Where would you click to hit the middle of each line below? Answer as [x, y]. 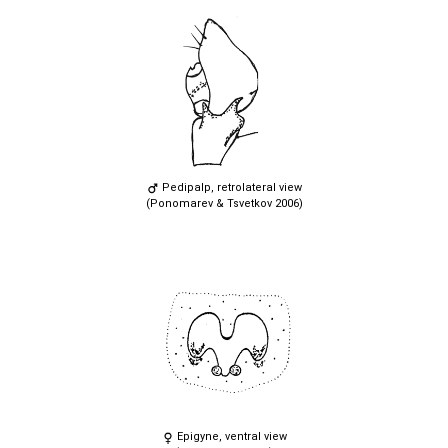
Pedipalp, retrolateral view [230, 187]
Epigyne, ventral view [230, 437]
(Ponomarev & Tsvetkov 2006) [224, 203]
